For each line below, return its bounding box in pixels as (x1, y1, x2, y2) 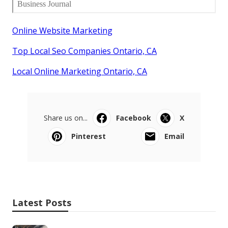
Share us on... (44, 112, 88, 123)
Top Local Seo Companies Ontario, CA (12, 45, 157, 56)
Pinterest (71, 131, 106, 141)
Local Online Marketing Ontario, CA (12, 65, 147, 77)
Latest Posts (12, 196, 71, 209)
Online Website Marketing (12, 24, 112, 36)
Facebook (116, 112, 151, 123)
